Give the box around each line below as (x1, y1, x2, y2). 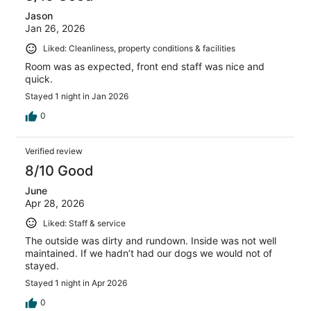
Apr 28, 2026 (25, 196, 85, 209)
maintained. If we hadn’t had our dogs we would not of (25, 247, 272, 260)
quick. (25, 72, 53, 85)
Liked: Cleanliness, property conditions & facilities (43, 43, 235, 54)
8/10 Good (25, 162, 94, 179)
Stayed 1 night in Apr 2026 (25, 278, 127, 289)
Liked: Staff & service (43, 217, 126, 228)
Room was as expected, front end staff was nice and (25, 60, 264, 72)
